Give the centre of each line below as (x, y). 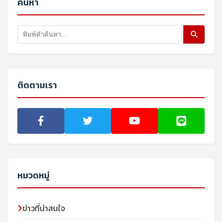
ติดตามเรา (37, 85)
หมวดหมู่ (33, 175)
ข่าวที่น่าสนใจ (44, 208)
